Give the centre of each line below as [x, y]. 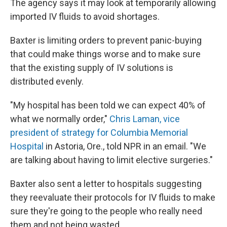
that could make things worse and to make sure [105, 54]
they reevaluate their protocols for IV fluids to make [113, 197]
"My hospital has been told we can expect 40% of [108, 105]
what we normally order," [60, 119]
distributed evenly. [47, 81]
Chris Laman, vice [145, 119]
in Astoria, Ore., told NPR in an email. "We [126, 146]
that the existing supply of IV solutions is [92, 68]
